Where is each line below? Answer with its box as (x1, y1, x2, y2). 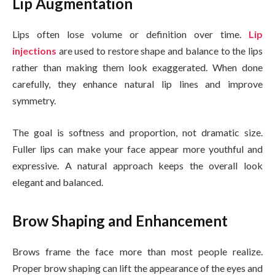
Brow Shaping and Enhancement (12, 212, 228, 230)
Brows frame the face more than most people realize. (12, 246, 263, 258)
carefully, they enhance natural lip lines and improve (12, 78, 263, 90)
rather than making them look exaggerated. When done (12, 61, 263, 74)
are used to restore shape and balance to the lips (56, 45, 263, 57)
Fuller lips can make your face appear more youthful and (12, 142, 263, 155)
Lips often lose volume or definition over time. (12, 28, 249, 41)
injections (12, 45, 56, 57)
